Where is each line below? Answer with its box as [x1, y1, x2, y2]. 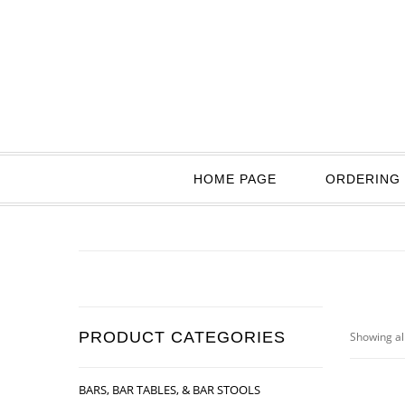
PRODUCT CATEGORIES [79, 328, 286, 346]
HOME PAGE [193, 172, 277, 186]
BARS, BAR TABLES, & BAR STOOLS [79, 381, 260, 398]
